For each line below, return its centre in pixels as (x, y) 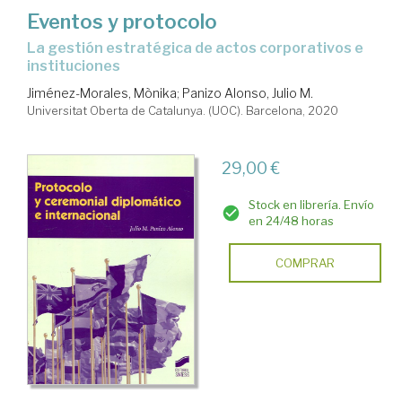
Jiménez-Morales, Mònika (102, 93)
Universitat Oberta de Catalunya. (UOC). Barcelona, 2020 (183, 111)
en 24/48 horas (291, 221)
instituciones (74, 66)
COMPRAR (305, 263)
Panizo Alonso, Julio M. (248, 93)
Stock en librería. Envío (311, 205)
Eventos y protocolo (122, 22)
